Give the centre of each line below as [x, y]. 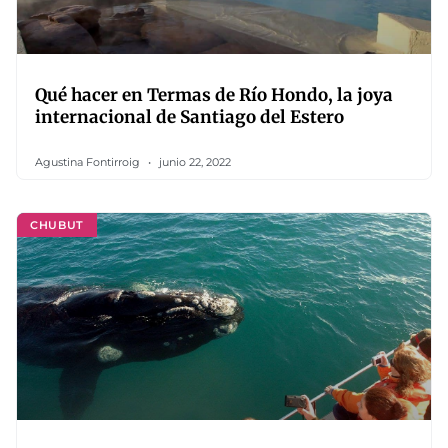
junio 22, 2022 [193, 162]
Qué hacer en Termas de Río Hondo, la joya [214, 95]
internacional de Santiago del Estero [189, 117]
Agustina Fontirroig [89, 162]
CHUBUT [57, 224]
